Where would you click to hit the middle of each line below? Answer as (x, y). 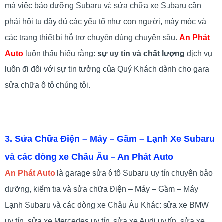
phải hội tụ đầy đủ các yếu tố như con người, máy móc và (106, 21)
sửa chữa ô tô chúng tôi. (48, 85)
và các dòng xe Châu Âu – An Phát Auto (89, 156)
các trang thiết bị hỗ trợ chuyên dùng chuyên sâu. (92, 37)
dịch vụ (198, 53)
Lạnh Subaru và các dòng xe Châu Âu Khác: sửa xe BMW (107, 205)
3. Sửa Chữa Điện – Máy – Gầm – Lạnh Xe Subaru (110, 139)
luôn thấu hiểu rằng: (61, 53)
